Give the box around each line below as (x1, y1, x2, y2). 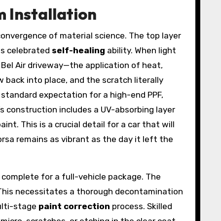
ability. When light (105, 45, 176, 55)
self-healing (52, 45, 105, 55)
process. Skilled (110, 201, 172, 211)
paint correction (38, 201, 110, 211)
